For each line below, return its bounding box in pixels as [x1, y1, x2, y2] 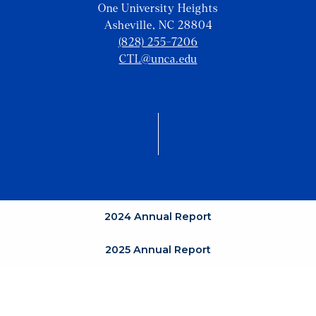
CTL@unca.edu [119, 53, 197, 66]
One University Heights [98, 2, 218, 15]
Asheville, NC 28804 [104, 19, 212, 32]
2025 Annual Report [105, 243, 211, 257]
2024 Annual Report [104, 210, 212, 224]
